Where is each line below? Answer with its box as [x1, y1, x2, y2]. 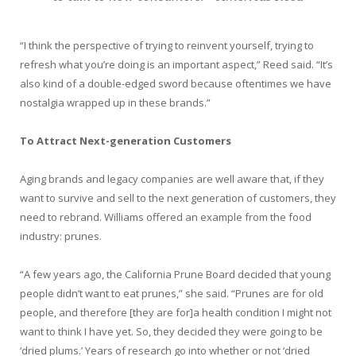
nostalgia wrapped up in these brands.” [20, 95, 211, 110]
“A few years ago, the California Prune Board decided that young [20, 267, 331, 282]
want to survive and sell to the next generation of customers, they [20, 190, 336, 205]
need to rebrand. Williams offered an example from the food [20, 209, 311, 224]
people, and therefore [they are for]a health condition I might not [20, 305, 331, 320]
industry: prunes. [20, 228, 102, 243]
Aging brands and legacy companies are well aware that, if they [20, 171, 324, 186]
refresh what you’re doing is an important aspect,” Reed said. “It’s [20, 56, 333, 72]
